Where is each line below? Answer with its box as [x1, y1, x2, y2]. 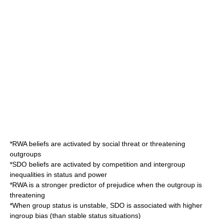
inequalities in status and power [10, 171, 107, 178]
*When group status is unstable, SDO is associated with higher [10, 201, 202, 209]
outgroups [10, 150, 41, 158]
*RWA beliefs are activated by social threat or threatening [10, 140, 185, 148]
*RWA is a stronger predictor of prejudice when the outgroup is [10, 181, 202, 189]
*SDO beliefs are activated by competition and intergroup [10, 160, 185, 168]
